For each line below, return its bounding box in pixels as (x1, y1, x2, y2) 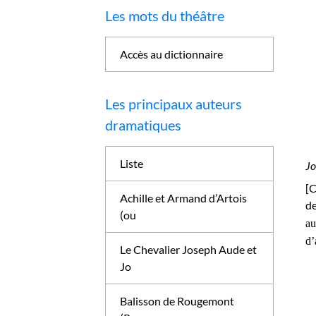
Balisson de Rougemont (120, 294, 235, 308)
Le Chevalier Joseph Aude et (120, 243, 257, 256)
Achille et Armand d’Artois (120, 191, 248, 205)
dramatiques (105, 116, 182, 133)
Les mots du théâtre (105, 7, 225, 24)
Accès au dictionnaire (120, 47, 224, 61)
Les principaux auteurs (105, 95, 243, 112)
